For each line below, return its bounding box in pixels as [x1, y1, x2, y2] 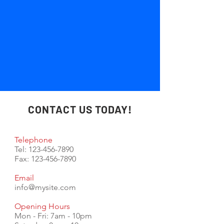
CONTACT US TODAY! [27, 103, 132, 115]
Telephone [14, 135, 52, 144]
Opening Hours [14, 201, 70, 211]
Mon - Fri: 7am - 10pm [14, 211, 92, 220]
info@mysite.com [14, 182, 76, 192]
